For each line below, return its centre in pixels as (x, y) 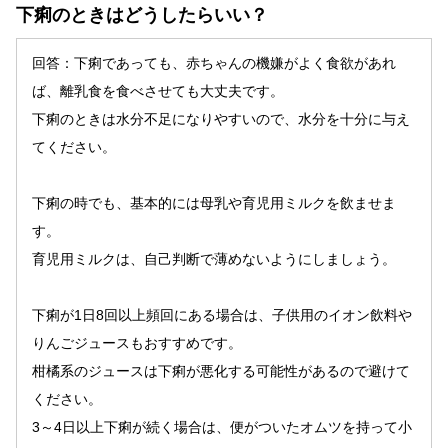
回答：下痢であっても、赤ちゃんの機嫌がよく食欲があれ (214, 62)
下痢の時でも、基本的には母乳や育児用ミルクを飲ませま (214, 202)
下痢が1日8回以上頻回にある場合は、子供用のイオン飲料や (222, 314)
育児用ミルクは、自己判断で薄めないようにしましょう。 (214, 258)
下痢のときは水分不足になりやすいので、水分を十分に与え (221, 118)
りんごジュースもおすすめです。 (137, 342)
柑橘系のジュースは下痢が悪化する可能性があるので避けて (221, 370)
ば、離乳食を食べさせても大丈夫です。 (158, 90)
